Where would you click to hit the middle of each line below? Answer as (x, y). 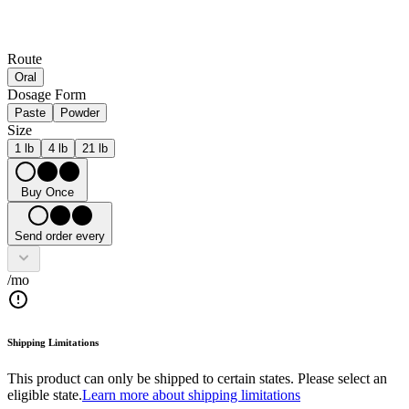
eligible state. (45, 395)
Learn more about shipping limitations (191, 395)
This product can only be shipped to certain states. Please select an (197, 379)
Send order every (60, 236)
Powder (80, 113)
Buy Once (47, 193)
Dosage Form (47, 95)
